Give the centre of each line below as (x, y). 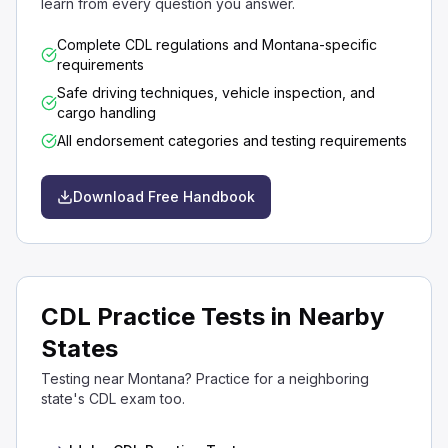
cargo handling (106, 112)
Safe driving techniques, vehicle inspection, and (216, 92)
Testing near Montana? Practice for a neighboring (205, 378)
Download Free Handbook (164, 196)
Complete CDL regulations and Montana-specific (217, 44)
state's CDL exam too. (113, 398)
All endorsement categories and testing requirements (232, 140)
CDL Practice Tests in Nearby (212, 316)
